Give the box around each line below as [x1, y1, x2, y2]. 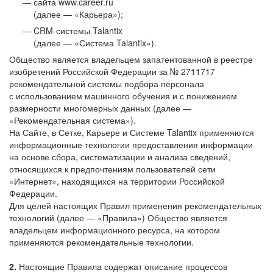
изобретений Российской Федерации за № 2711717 [9, 65, 215, 77]
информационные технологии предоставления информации [9, 138, 253, 151]
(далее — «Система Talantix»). [34, 37, 157, 49]
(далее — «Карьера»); [34, 8, 123, 20]
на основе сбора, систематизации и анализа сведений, [9, 151, 230, 163]
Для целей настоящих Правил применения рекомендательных [9, 199, 261, 211]
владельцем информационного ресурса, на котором [9, 224, 220, 236]
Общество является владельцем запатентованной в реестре [9, 53, 253, 65]
